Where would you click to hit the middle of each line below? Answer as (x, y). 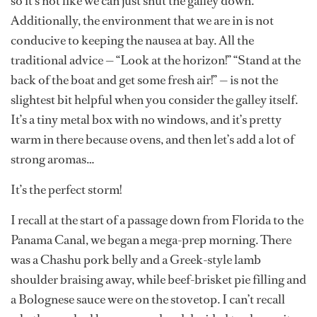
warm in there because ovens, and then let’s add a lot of (152, 140)
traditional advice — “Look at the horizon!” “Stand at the (156, 60)
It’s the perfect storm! (66, 190)
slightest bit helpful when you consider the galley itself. (154, 100)
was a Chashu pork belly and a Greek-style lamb (136, 260)
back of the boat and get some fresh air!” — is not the (144, 80)
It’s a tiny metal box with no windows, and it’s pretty (146, 120)
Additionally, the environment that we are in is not (142, 21)
